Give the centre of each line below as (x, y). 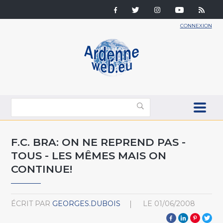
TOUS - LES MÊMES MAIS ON (89, 155)
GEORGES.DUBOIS (87, 203)
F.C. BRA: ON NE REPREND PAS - (99, 142)
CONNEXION (196, 26)
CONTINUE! (42, 169)
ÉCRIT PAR (31, 203)
